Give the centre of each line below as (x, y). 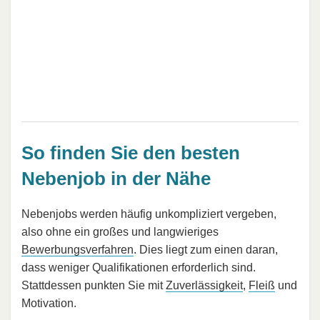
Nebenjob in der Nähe (116, 178)
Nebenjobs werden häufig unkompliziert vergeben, (149, 214)
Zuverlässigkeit (204, 286)
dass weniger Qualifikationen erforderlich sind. (139, 268)
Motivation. (49, 304)
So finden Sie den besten (131, 152)
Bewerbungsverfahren (77, 250)
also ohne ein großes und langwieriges (120, 232)
